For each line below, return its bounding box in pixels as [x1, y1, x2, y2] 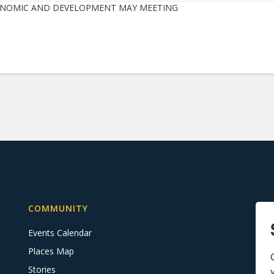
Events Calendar [28, 226, 92, 239]
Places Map [28, 245, 74, 257]
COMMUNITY [28, 202, 88, 214]
